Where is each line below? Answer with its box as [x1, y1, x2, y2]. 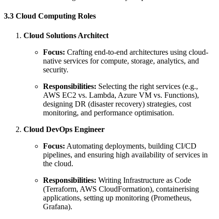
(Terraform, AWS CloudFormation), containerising [43, 184, 199, 193]
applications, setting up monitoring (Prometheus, [43, 193, 192, 202]
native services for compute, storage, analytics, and [43, 56, 199, 65]
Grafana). [43, 202, 72, 211]
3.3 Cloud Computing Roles [4, 12, 96, 21]
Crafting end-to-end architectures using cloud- [65, 47, 208, 56]
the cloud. [43, 159, 73, 168]
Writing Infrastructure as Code [96, 175, 191, 184]
